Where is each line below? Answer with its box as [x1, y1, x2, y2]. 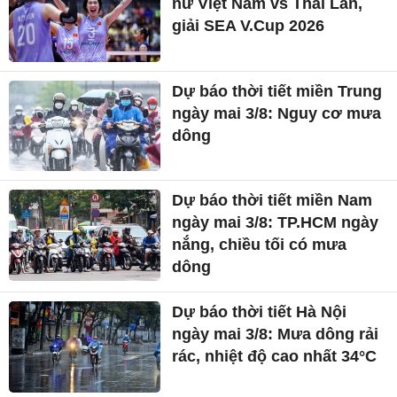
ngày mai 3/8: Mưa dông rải [172, 325, 379, 344]
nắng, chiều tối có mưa [172, 236, 347, 254]
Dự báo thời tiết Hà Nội [172, 303, 347, 322]
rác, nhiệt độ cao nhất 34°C [172, 347, 378, 366]
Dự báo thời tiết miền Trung [172, 82, 383, 100]
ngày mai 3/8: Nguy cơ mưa [172, 104, 382, 122]
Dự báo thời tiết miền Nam [172, 191, 373, 210]
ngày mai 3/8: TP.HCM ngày [172, 214, 379, 232]
